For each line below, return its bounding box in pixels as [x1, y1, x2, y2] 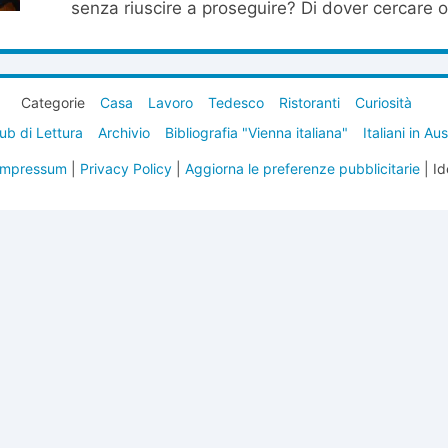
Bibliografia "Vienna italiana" [164, 124, 348, 141]
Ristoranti [279, 94, 340, 111]
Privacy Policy [79, 160, 172, 177]
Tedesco [208, 94, 264, 111]
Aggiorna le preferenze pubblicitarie [184, 160, 420, 177]
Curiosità [355, 94, 412, 111]
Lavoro [148, 94, 193, 111]
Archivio [97, 124, 150, 141]
